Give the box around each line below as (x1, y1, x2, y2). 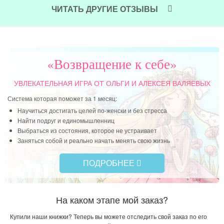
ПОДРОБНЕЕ (82, 157, 136, 169)
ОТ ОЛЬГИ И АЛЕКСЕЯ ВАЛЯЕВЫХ (91, 79, 210, 88)
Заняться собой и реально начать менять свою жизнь (17, 136, 170, 145)
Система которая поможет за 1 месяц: (7, 94, 117, 103)
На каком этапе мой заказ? (56, 193, 168, 206)
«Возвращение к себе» (47, 54, 177, 73)
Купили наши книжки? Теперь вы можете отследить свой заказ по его (10, 212, 207, 221)
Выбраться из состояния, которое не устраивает (17, 126, 157, 135)
